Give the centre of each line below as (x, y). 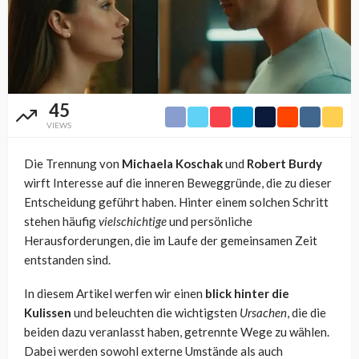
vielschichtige (133, 221)
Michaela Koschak (172, 163)
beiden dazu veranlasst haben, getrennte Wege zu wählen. (177, 331)
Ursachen (263, 312)
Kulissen (48, 312)
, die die (307, 312)
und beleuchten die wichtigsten (155, 312)
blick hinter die (247, 293)
